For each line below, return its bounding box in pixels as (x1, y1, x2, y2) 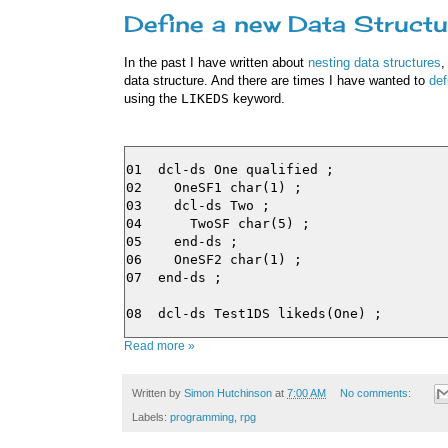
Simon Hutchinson (184, 387, 272, 400)
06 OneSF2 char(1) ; (126, 252, 302, 268)
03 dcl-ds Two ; (126, 198, 270, 214)
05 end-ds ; (126, 234, 238, 250)
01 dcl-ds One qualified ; (126, 162, 334, 178)
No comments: (339, 387, 414, 400)
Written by (132, 387, 184, 400)
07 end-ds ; (126, 270, 222, 286)
